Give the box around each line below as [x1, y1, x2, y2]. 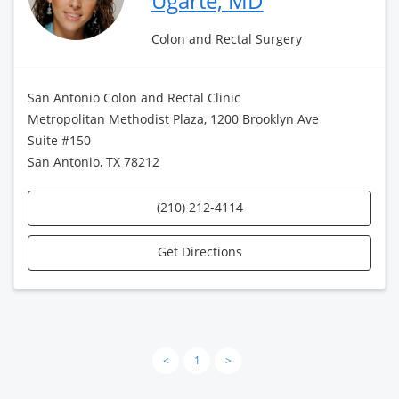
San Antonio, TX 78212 [28, 153, 159, 170]
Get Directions [157, 243, 242, 260]
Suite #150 [28, 132, 91, 149]
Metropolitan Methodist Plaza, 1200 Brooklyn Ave [28, 110, 319, 127]
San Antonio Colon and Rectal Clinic [28, 89, 240, 106]
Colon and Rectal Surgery [151, 30, 302, 47]
